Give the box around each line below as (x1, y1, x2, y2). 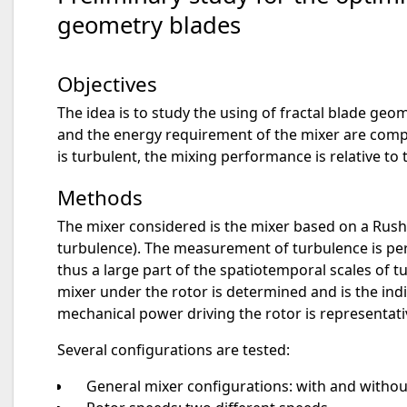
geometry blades (57, 8, 241, 41)
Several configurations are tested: (57, 339, 290, 360)
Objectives (57, 70, 157, 99)
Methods (57, 183, 143, 212)
